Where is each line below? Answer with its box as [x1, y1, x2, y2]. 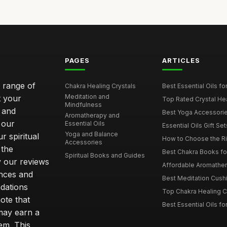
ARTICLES [162, 56, 200, 65]
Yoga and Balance [65, 130, 119, 138]
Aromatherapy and [65, 111, 120, 120]
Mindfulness [65, 101, 102, 109]
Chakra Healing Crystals [65, 82, 136, 90]
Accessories [65, 138, 103, 146]
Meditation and [65, 93, 110, 101]
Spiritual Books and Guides [65, 152, 145, 160]
